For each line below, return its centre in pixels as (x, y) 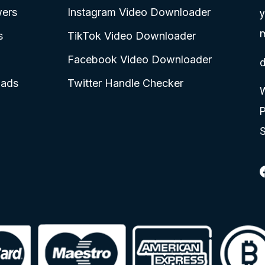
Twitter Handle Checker (125, 83)
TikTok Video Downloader (131, 35)
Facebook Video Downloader (139, 59)
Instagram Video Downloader (139, 12)
